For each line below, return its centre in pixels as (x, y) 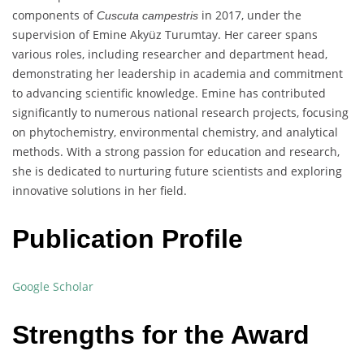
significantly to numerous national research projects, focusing (180, 113)
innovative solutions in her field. (100, 191)
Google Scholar (53, 287)
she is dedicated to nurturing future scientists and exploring (177, 171)
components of (54, 15)
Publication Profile (128, 238)
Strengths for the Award (161, 334)
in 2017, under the (250, 15)
